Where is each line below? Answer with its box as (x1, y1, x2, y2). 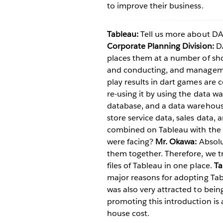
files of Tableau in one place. (107, 160, 214, 171)
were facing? (107, 136, 156, 147)
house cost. (107, 208, 150, 219)
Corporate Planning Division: (107, 41, 214, 51)
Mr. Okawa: (155, 136, 197, 147)
